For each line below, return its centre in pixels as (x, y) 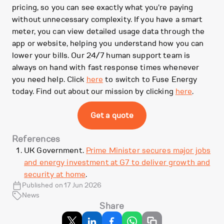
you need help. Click (49, 80)
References (36, 139)
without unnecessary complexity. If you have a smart (107, 20)
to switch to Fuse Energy (150, 80)
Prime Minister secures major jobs (148, 151)
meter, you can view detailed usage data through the (108, 32)
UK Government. (55, 151)
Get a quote (112, 116)
